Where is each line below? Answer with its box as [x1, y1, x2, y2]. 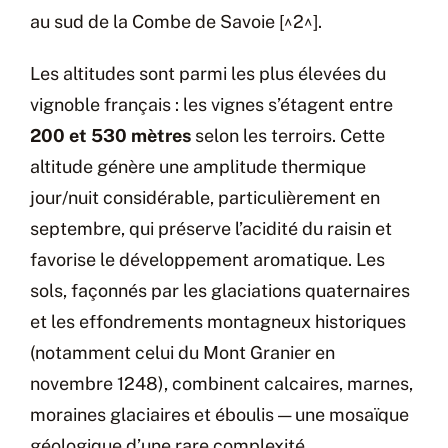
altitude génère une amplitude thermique [30, 155, 366, 177]
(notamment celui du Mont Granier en [30, 341, 335, 363]
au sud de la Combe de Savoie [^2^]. [30, 11, 322, 32]
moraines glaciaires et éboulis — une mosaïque [30, 403, 409, 425]
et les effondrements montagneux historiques [30, 310, 406, 332]
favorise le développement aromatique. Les [30, 248, 385, 270]
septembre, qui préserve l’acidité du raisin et [30, 217, 392, 239]
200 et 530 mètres [30, 124, 191, 146]
